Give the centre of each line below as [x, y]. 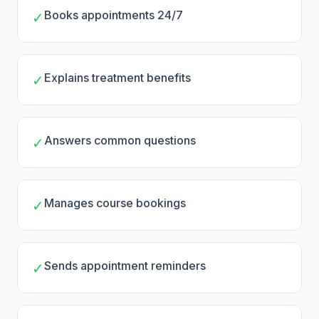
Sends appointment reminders [125, 266]
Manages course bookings [115, 203]
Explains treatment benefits [117, 78]
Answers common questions [120, 140]
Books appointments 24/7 [114, 15]
